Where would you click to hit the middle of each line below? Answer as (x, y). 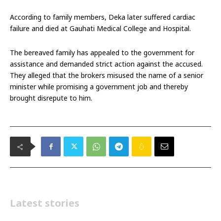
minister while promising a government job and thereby (99, 87)
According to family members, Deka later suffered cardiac (103, 17)
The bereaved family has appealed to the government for (102, 53)
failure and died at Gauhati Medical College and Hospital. (100, 29)
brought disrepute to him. (51, 98)
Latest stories (45, 203)
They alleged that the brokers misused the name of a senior (107, 75)
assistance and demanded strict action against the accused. (106, 64)
